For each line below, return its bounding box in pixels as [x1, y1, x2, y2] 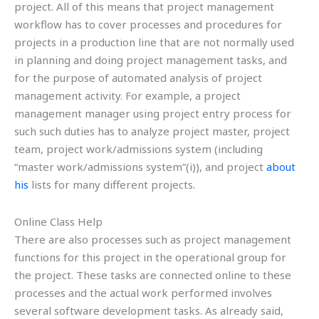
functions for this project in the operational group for [14, 249, 286, 264]
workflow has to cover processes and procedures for [14, 17, 282, 32]
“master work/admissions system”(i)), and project [14, 159, 266, 174]
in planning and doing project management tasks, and [14, 53, 287, 68]
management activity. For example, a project [14, 88, 241, 103]
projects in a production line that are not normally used [14, 35, 294, 50]
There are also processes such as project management [14, 231, 291, 246]
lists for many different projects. [28, 177, 195, 192]
